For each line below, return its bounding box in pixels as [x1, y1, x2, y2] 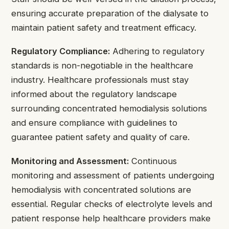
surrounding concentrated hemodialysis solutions [11, 103, 207, 114]
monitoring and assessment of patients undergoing [11, 170, 214, 180]
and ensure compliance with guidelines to [11, 118, 177, 128]
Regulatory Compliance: [11, 46, 110, 57]
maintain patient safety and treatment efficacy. [11, 22, 196, 33]
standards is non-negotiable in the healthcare [11, 60, 193, 71]
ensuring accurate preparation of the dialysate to [11, 8, 209, 19]
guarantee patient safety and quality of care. [11, 132, 190, 143]
